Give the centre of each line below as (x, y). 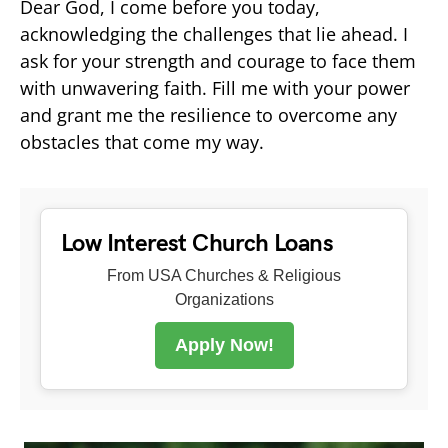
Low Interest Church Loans (197, 243)
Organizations (224, 299)
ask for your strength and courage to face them (218, 60)
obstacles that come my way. (142, 141)
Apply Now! (224, 344)
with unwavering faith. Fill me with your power (215, 87)
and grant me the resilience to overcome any (208, 114)
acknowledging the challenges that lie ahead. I (214, 33)
